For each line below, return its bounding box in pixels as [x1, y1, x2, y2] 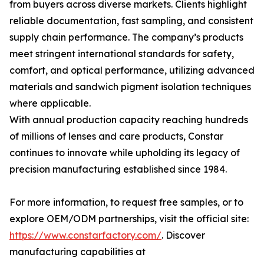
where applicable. [9, 97, 91, 109]
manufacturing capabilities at [9, 246, 146, 258]
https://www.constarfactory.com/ [9, 229, 161, 241]
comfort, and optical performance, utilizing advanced [9, 64, 255, 76]
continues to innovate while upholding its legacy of [9, 147, 240, 159]
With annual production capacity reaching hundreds [9, 114, 248, 126]
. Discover [161, 229, 205, 241]
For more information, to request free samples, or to [9, 196, 243, 208]
